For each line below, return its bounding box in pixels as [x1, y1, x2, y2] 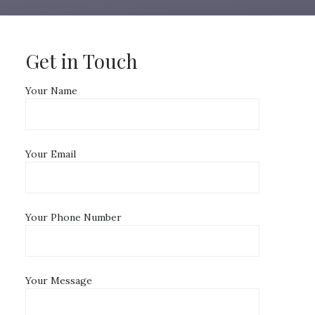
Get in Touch [25, 48, 139, 74]
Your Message [25, 274, 93, 287]
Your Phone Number [25, 211, 122, 224]
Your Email [25, 148, 77, 160]
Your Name [25, 84, 78, 97]
